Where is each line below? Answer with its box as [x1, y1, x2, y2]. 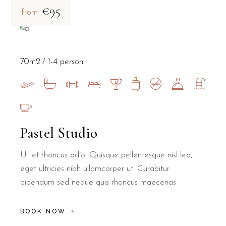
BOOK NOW [20, 208, 67, 215]
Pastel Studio [20, 124, 98, 142]
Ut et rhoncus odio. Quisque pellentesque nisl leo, [20, 150, 193, 159]
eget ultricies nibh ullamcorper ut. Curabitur [20, 164, 170, 173]
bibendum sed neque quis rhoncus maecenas [20, 178, 177, 187]
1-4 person [48, 57, 84, 66]
